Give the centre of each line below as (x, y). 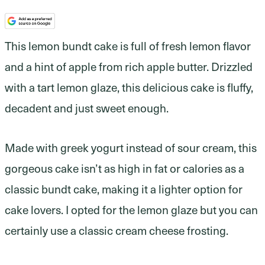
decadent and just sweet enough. (87, 108)
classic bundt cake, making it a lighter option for (124, 189)
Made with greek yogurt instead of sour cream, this (131, 148)
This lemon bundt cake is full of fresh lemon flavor (128, 46)
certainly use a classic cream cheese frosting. (117, 230)
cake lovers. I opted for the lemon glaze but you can (131, 210)
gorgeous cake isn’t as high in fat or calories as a (125, 168)
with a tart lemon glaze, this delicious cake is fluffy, (129, 87)
